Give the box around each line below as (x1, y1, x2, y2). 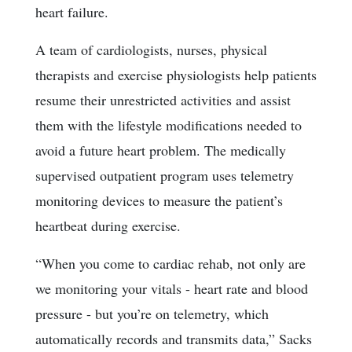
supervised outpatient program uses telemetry (35, 165, 294, 185)
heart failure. (35, 2, 108, 21)
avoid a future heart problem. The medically (35, 140, 286, 159)
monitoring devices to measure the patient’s (35, 190, 283, 210)
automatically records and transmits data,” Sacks (35, 328, 312, 348)
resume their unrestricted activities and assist (35, 90, 291, 109)
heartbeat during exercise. (35, 215, 181, 235)
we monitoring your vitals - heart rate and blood (35, 278, 308, 298)
